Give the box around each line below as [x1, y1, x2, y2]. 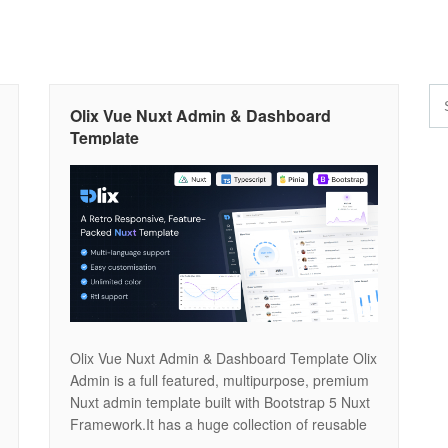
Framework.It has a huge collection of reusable [70, 413, 367, 434]
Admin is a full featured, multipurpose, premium [70, 369, 369, 390]
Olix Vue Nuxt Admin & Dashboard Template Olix [70, 347, 377, 368]
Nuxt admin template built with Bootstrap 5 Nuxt [70, 391, 370, 412]
